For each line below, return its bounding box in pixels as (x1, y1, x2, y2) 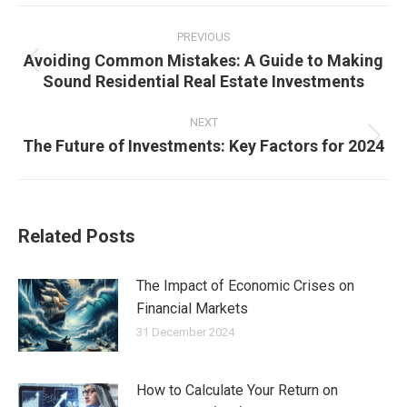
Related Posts (18, 224, 135, 247)
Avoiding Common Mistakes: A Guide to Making (24, 50, 383, 70)
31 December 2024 (136, 324, 234, 339)
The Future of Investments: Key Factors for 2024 (23, 135, 384, 155)
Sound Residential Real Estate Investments (43, 71, 364, 91)
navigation (17, 29, 121, 55)
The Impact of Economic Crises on (136, 276, 354, 294)
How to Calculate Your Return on (136, 381, 338, 399)
